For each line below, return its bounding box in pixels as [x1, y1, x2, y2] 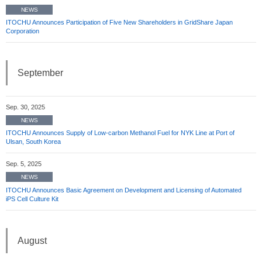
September [18, 68, 63, 78]
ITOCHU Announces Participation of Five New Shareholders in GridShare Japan [6, 19, 233, 26]
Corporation [6, 27, 39, 35]
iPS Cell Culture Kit [6, 195, 58, 202]
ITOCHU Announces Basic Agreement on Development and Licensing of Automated [6, 186, 242, 194]
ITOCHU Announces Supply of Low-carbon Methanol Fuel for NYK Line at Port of [6, 129, 235, 137]
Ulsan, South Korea [6, 138, 61, 146]
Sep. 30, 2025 [6, 104, 45, 111]
